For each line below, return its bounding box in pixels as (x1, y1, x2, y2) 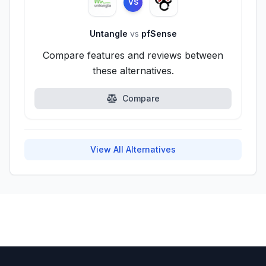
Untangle (89, 28, 130, 39)
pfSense (138, 28, 177, 39)
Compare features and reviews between (43, 49, 223, 61)
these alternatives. (92, 65, 174, 77)
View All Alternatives (90, 144, 176, 154)
